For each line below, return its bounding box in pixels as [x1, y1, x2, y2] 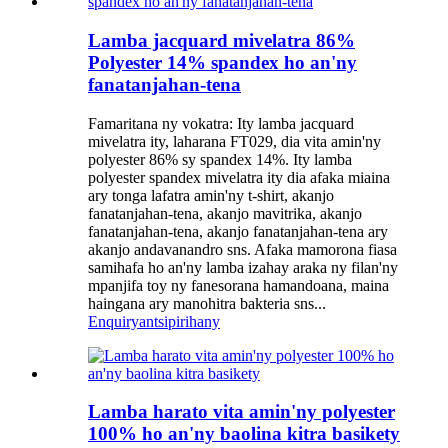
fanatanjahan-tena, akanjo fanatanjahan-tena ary [88, 222, 388, 240]
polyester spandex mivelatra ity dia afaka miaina [88, 168, 390, 186]
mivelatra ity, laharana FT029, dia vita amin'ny [88, 132, 381, 150]
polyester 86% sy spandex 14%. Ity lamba [88, 150, 352, 168]
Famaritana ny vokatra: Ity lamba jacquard [88, 114, 354, 132]
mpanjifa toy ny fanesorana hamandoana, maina [88, 276, 389, 294]
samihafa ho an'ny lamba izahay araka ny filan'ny [88, 258, 398, 276]
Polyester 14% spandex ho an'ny [88, 51, 357, 73]
